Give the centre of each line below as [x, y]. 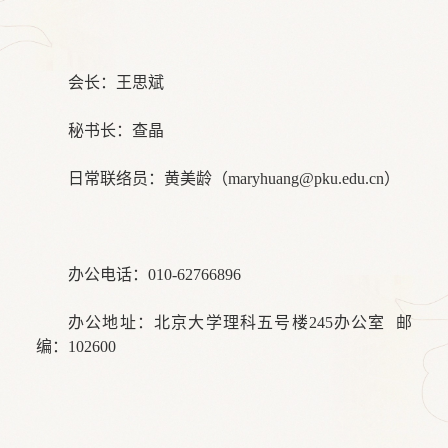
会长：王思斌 [116, 82]
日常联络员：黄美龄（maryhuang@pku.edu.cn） [234, 178]
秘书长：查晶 [116, 130]
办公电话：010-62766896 [154, 274]
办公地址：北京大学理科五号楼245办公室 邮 [240, 322]
